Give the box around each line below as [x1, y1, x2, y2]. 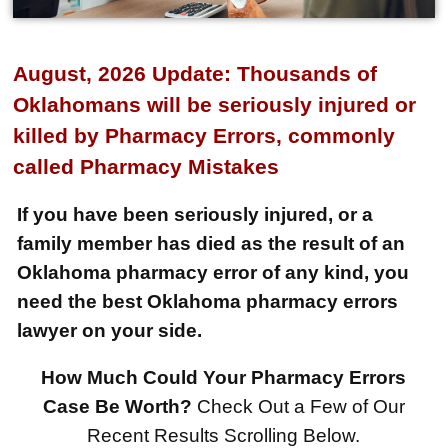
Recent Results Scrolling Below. [87, 423, 361, 446]
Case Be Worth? [42, 394, 192, 417]
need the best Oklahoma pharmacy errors [17, 289, 399, 312]
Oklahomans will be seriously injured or [13, 92, 417, 116]
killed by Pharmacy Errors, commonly [13, 123, 396, 147]
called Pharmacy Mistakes [13, 154, 280, 178]
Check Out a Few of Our [191, 394, 405, 417]
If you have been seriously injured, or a [17, 202, 374, 225]
